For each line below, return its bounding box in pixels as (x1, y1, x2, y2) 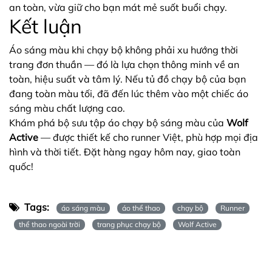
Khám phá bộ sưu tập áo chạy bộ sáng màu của (9, 116, 226, 129)
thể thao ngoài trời (19, 219, 80, 229)
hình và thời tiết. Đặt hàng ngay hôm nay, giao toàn (9, 145, 240, 158)
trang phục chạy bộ (97, 219, 161, 229)
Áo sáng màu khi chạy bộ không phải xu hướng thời (9, 43, 238, 56)
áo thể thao (122, 203, 160, 212)
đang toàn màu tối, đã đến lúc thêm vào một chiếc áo (9, 87, 248, 100)
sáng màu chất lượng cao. (9, 101, 125, 114)
